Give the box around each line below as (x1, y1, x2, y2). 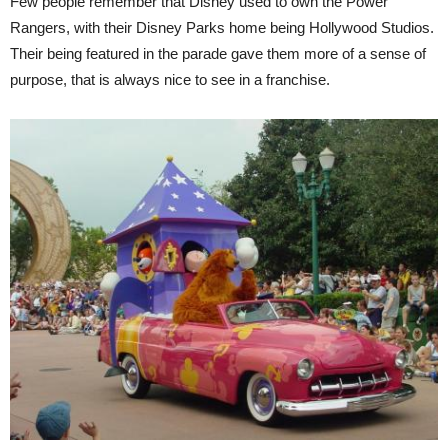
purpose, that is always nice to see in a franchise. (10, 70, 330, 88)
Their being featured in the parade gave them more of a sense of (10, 44, 426, 62)
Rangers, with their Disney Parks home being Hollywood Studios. (10, 18, 434, 36)
